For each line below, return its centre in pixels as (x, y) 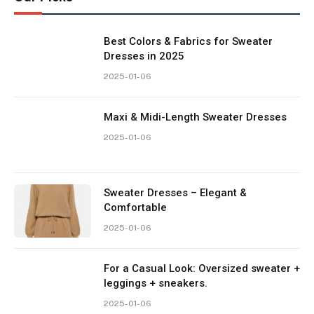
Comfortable (135, 208)
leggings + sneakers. (156, 284)
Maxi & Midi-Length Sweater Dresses (195, 117)
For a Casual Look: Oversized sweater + (202, 269)
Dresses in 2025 (144, 56)
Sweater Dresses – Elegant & (175, 193)
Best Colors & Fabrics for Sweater (188, 42)
